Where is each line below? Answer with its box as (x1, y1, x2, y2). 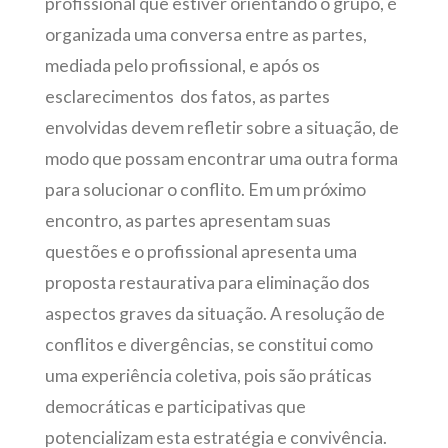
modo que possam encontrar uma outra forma (44, 147, 398, 169)
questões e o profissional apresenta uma (44, 240, 357, 262)
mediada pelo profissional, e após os (44, 54, 320, 76)
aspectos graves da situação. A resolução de (44, 302, 385, 324)
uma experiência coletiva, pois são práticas (44, 364, 372, 386)
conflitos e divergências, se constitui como (44, 333, 373, 355)
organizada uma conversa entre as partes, (44, 23, 367, 45)
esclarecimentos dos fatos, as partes (44, 85, 330, 107)
